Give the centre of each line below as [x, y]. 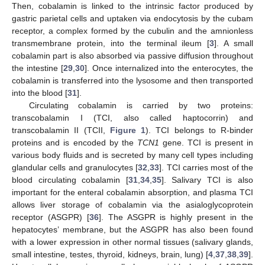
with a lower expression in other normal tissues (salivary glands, [132, 242]
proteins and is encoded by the [75, 142]
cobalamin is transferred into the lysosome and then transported [132, 80]
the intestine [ [38, 68]
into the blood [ [40, 93]
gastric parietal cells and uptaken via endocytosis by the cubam [132, 18]
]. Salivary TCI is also [207, 180]
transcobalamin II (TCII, [61, 130]
